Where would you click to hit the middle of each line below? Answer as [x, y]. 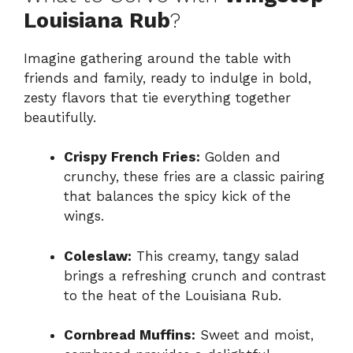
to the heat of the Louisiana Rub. [173, 295]
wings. [84, 216]
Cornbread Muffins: [130, 335]
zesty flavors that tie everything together [157, 97]
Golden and [240, 157]
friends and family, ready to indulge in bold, [167, 78]
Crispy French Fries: [132, 157]
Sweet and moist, [255, 335]
